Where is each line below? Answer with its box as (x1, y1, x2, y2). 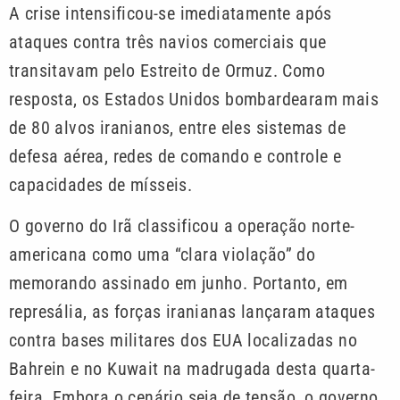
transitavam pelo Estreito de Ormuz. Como (9, 59, 325, 81)
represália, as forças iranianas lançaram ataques (9, 301, 376, 323)
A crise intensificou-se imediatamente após (9, 2, 332, 24)
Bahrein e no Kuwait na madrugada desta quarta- (9, 358, 376, 380)
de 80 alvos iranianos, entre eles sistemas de (9, 116, 346, 138)
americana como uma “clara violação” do (9, 244, 316, 266)
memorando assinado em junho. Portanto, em (9, 272, 348, 295)
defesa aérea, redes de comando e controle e (9, 145, 342, 167)
